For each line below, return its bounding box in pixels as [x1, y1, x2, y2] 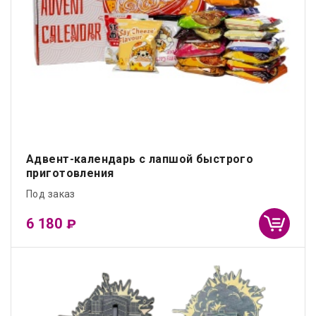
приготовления [26, 166, 114, 181]
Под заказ [26, 188, 75, 200]
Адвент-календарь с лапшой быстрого [26, 152, 254, 166]
